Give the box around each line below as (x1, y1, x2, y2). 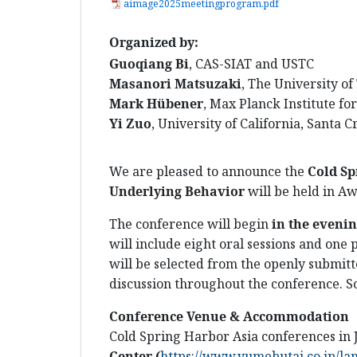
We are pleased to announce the (109, 163, 308, 181)
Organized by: (109, 33, 198, 52)
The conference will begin (109, 215, 272, 233)
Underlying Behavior (109, 182, 245, 201)
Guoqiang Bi (109, 55, 189, 73)
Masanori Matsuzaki (109, 75, 241, 93)
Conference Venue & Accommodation (109, 308, 349, 326)
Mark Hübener (109, 95, 203, 113)
